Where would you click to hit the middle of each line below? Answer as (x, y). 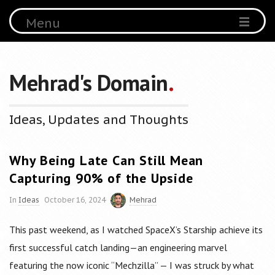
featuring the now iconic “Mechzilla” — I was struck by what (132, 265)
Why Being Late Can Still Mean (107, 160)
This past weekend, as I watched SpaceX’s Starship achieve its (136, 230)
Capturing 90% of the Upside (101, 178)
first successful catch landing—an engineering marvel (118, 248)
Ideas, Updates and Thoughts (99, 120)
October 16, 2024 (75, 200)
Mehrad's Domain (89, 83)
